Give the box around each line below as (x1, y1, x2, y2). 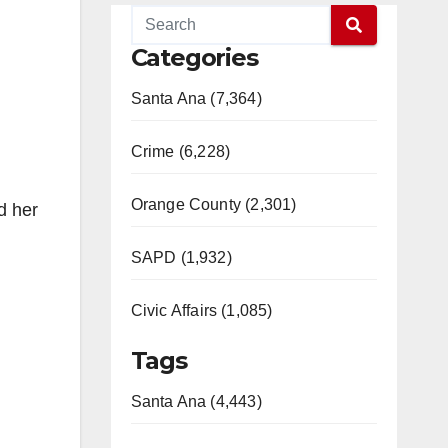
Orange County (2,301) (130, 196, 297, 213)
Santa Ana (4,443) (130, 393, 262, 410)
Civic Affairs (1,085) (130, 302, 273, 319)
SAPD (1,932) (130, 249, 232, 266)
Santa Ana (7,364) (130, 90, 262, 107)
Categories (130, 43, 258, 72)
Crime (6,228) (130, 143, 231, 160)
